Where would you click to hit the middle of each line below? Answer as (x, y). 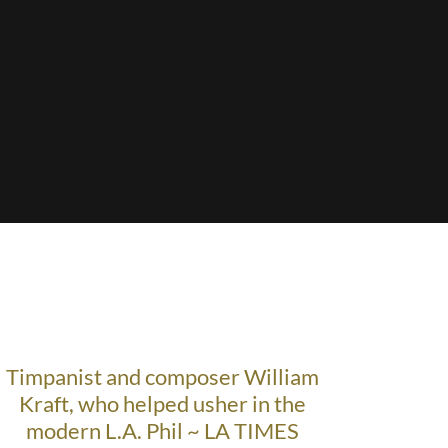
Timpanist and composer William (163, 377)
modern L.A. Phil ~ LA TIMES (163, 431)
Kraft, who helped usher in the (163, 404)
